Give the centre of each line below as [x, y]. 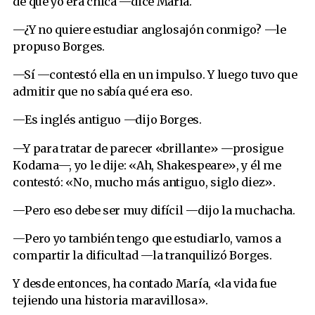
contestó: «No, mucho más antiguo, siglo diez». [144, 182]
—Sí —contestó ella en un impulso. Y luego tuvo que [155, 75]
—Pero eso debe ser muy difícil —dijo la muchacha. [154, 210]
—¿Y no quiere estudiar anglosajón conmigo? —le [149, 29]
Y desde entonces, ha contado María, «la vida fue [145, 284]
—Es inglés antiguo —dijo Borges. [107, 120]
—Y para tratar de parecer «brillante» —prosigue [148, 148]
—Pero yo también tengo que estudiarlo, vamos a [147, 238]
